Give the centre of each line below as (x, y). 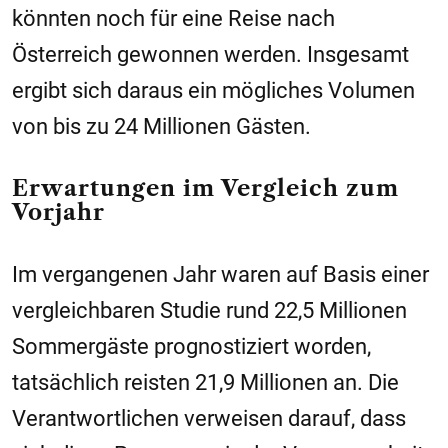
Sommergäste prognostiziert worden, (191, 347)
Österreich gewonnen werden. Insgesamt (210, 55)
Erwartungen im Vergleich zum (205, 189)
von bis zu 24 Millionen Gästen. (161, 127)
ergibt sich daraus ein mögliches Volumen (213, 91)
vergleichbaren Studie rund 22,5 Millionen (209, 311)
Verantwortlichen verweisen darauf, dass (209, 419)
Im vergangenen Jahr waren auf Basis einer (220, 275)
